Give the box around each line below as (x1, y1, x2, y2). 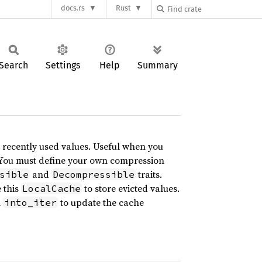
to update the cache (57, 196, 144, 209)
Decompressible (52, 168, 135, 180)
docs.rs (61, 4, 85, 13)
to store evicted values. (81, 182, 180, 195)
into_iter (4, 196, 57, 208)
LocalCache (22, 182, 81, 194)
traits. (135, 168, 162, 181)
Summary (137, 60, 178, 71)
